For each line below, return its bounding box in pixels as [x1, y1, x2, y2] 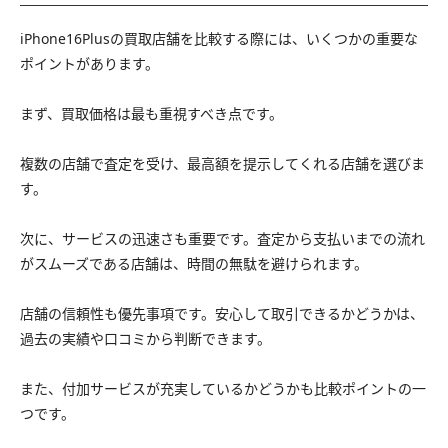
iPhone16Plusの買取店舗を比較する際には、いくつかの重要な [20, 28, 418, 48]
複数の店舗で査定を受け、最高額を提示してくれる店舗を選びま [20, 153, 425, 173]
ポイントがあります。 [20, 53, 159, 73]
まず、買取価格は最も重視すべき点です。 [20, 103, 283, 123]
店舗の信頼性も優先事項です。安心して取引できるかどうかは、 [20, 303, 424, 323]
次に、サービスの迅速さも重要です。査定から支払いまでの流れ [20, 228, 425, 248]
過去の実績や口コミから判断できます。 [20, 328, 271, 348]
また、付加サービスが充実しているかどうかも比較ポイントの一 [20, 378, 426, 398]
